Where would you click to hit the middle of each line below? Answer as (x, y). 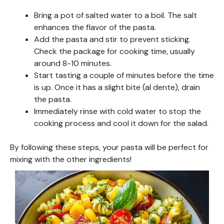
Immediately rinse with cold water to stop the (117, 111)
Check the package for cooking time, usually (114, 51)
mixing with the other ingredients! (71, 159)
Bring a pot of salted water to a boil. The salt (115, 15)
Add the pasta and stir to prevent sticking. (112, 39)
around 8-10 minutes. (73, 63)
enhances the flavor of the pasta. (95, 27)
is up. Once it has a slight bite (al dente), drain (117, 87)
